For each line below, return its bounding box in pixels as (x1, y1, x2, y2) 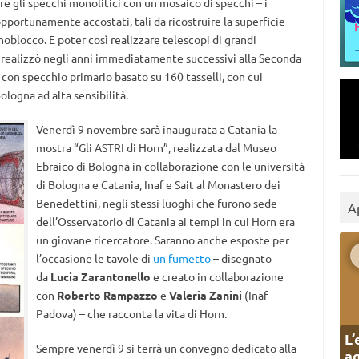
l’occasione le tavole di (35, 251, 153, 265)
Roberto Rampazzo (56, 288, 158, 302)
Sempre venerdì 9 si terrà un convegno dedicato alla (35, 341, 296, 355)
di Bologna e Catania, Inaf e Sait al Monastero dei (35, 177, 280, 192)
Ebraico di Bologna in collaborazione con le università (35, 159, 305, 173)
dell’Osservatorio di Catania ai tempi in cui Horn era (35, 214, 295, 228)
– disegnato (210, 251, 272, 265)
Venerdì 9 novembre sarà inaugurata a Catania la (35, 122, 277, 136)
